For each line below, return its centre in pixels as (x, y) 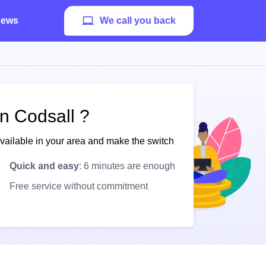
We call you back (138, 20)
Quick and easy (44, 166)
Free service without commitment (79, 186)
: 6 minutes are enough (127, 166)
